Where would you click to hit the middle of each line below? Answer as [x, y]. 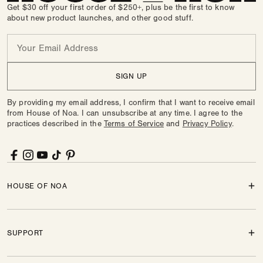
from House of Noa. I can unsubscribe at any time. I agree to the [125, 113]
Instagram [53, 147]
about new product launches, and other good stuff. [100, 18]
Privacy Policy [207, 124]
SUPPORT [25, 233]
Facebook [39, 147]
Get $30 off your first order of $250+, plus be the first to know [121, 8]
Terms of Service [134, 124]
